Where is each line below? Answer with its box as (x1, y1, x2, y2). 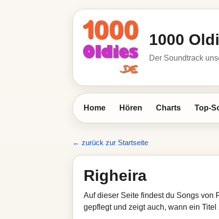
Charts (156, 104, 181, 112)
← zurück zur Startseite (72, 138, 148, 147)
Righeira (84, 167, 147, 184)
